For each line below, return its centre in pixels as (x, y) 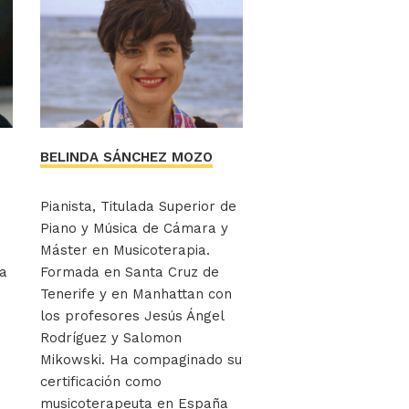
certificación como (100, 381)
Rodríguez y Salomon (110, 337)
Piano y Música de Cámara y (134, 228)
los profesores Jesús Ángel (131, 315)
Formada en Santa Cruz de (129, 272)
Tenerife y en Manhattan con (136, 294)
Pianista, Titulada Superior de (138, 206)
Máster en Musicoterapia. (125, 250)
